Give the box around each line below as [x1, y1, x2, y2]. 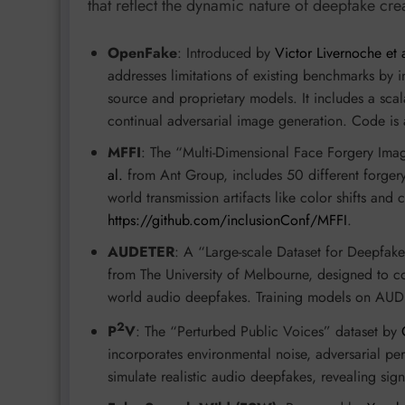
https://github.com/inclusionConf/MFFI [108, 209, 347, 231]
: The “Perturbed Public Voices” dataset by [136, 321, 401, 343]
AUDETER [108, 240, 174, 262]
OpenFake [108, 42, 177, 63]
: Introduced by [177, 42, 275, 63]
